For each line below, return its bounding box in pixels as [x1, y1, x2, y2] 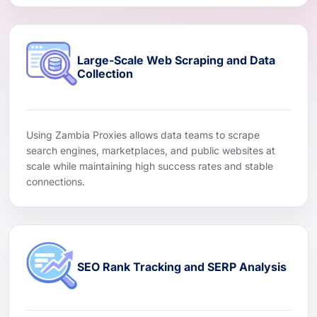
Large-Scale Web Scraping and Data [77, 52, 275, 67]
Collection [77, 66, 133, 81]
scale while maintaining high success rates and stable [26, 159, 273, 172]
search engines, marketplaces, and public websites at [26, 144, 275, 156]
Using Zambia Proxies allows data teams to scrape [26, 128, 260, 141]
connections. [26, 175, 85, 188]
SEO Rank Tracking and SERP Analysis [77, 260, 287, 275]
